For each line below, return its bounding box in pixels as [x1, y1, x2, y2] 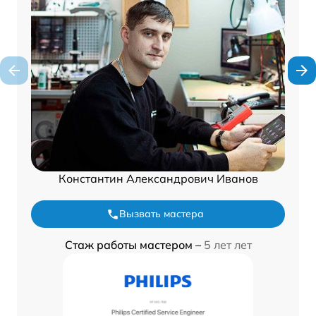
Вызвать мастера [119, 207, 204, 221]
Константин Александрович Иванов [58, 171, 258, 186]
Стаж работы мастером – [64, 238, 204, 253]
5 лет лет [203, 238, 252, 253]
